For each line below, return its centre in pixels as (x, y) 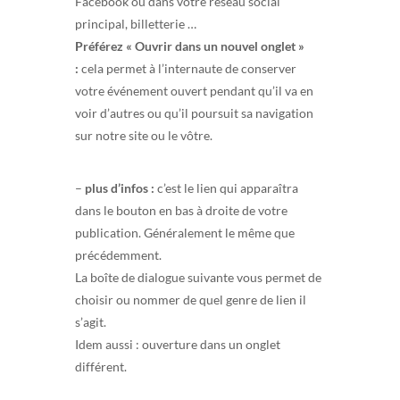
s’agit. (91, 321)
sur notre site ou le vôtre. (144, 135)
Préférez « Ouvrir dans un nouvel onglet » (190, 46)
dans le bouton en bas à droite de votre (181, 210)
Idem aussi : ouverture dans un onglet (178, 344)
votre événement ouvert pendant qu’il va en (194, 90)
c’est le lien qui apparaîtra (228, 187)
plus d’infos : (121, 187)
